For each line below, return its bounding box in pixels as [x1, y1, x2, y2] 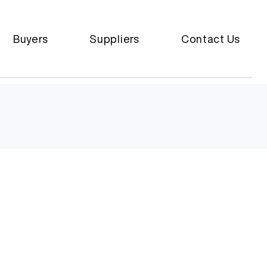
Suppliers [89, 33, 139, 44]
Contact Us [181, 33, 240, 44]
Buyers [13, 33, 48, 44]
